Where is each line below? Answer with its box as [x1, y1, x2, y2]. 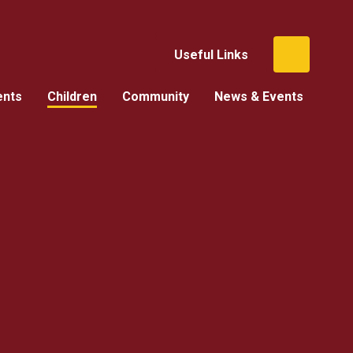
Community [121, 88, 189, 104]
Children [46, 88, 97, 104]
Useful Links [173, 46, 248, 62]
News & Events [214, 88, 303, 104]
